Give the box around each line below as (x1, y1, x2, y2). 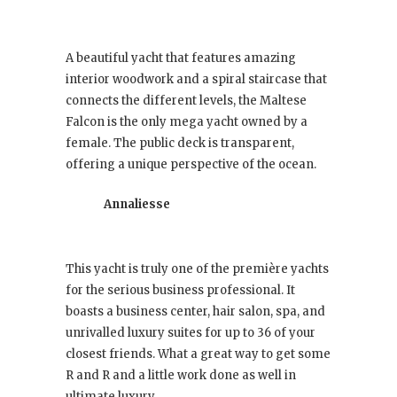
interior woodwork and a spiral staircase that (66, 72, 327, 88)
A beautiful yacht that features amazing (66, 51, 296, 66)
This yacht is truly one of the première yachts (66, 261, 329, 277)
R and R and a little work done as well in (66, 368, 296, 384)
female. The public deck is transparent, (66, 136, 294, 152)
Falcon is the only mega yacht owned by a (66, 114, 307, 130)
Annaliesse (104, 197, 170, 213)
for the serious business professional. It (66, 283, 295, 299)
